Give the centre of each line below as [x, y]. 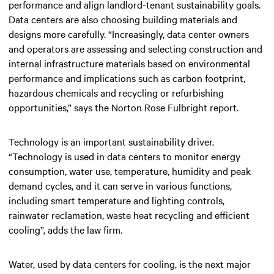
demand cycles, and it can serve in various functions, [120, 185]
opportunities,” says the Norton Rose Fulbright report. [124, 107]
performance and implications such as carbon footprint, [127, 77]
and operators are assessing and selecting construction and [135, 48]
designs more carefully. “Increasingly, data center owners [129, 33]
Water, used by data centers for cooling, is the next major [130, 263]
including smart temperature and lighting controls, [117, 200]
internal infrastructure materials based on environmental [129, 63]
